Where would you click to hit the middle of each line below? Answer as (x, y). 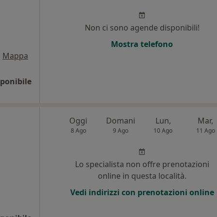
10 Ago (163, 131)
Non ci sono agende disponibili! (142, 28)
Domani (121, 121)
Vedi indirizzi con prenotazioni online (142, 192)
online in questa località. (142, 176)
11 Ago (205, 131)
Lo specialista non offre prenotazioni (142, 164)
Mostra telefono (142, 44)
